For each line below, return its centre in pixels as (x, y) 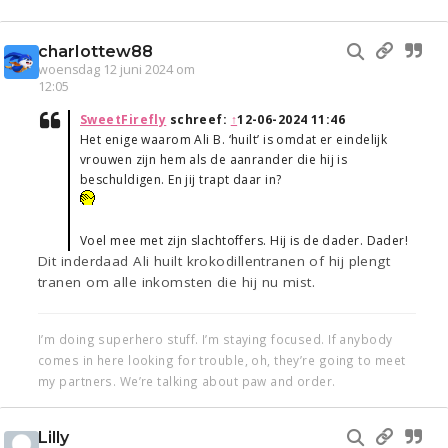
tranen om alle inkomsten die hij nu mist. (177, 282)
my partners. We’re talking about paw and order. (187, 381)
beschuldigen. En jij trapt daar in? (181, 180)
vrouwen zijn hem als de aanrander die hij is (214, 160)
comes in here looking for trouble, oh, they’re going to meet (222, 360)
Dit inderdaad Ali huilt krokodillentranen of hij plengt (214, 261)
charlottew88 (96, 52)
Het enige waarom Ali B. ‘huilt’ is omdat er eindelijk (234, 140)
